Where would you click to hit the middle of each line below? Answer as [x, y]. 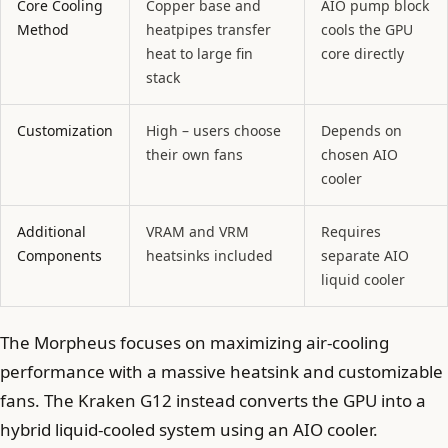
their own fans [194, 154]
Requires [351, 231]
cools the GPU [367, 29]
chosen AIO [359, 154]
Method [43, 29]
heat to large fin [199, 53]
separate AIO [365, 255]
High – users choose [213, 130]
